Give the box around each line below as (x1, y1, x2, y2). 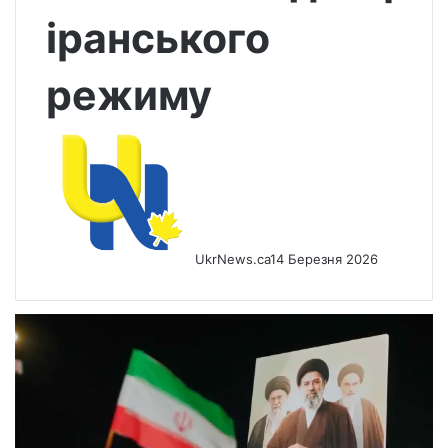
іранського (46, 13, 270, 64)
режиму (46, 70, 212, 121)
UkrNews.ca (195, 251, 270, 268)
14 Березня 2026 (270, 251, 378, 268)
